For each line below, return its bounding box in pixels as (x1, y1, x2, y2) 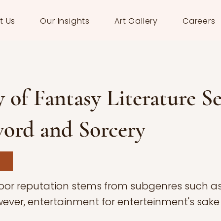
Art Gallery (114, 15, 158, 27)
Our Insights (40, 15, 90, 27)
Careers (183, 15, 216, 27)
